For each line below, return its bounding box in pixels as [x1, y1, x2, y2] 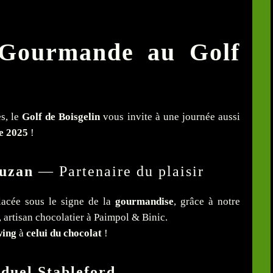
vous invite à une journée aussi [100, 111, 240, 123]
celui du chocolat [26, 227, 102, 239]
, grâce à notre [174, 196, 240, 208]
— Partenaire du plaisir [34, 163, 204, 180]
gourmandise [115, 196, 174, 208]
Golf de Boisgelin [22, 111, 101, 123]
